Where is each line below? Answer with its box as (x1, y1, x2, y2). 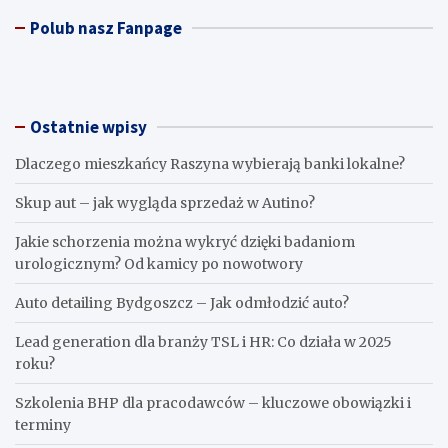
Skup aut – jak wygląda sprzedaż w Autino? (15, 194, 315, 213)
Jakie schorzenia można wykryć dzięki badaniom (15, 233, 355, 252)
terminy (15, 416, 71, 435)
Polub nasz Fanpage (30, 17, 182, 40)
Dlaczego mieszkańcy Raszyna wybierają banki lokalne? (15, 155, 405, 174)
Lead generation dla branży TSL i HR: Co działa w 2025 (15, 333, 392, 352)
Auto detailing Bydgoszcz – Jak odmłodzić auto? (15, 294, 349, 313)
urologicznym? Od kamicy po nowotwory (15, 255, 303, 274)
